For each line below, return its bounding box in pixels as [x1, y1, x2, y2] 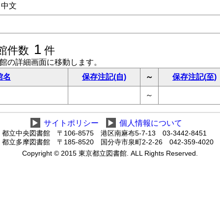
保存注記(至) [172, 73, 217, 81]
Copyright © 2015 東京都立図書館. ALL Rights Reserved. [22, 150, 198, 157]
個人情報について [119, 119, 182, 127]
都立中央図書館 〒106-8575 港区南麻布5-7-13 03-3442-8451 [2, 130, 207, 137]
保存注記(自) [82, 73, 126, 81]
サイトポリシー [43, 119, 99, 127]
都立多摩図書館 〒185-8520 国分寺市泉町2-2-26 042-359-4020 [2, 138, 214, 146]
